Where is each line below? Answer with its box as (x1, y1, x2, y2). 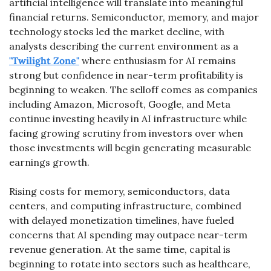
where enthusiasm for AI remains (79, 54, 236, 67)
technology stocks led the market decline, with (9, 25, 224, 38)
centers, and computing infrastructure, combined (9, 200, 241, 212)
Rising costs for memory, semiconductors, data (9, 185, 230, 197)
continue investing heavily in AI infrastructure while (9, 113, 247, 125)
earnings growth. (9, 156, 90, 168)
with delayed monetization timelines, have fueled (9, 214, 234, 226)
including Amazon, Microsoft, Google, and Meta (9, 98, 230, 110)
